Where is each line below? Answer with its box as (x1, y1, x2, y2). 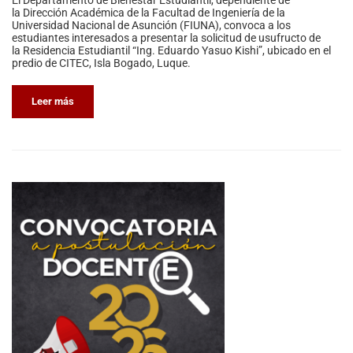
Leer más (32, 95, 74, 108)
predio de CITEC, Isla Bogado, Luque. (12, 57, 191, 70)
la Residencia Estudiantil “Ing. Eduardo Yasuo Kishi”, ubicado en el (12, 44, 331, 58)
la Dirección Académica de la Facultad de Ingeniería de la (12, 6, 285, 20)
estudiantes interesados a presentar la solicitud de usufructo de (12, 32, 321, 45)
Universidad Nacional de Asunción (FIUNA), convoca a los (12, 19, 291, 32)
